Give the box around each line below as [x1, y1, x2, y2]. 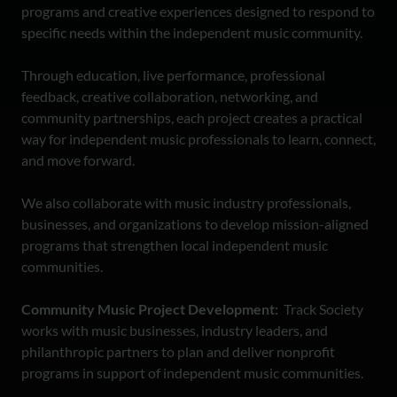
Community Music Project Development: [21, 300, 284, 317]
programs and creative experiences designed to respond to [21, 3, 375, 19]
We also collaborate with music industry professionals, [21, 194, 351, 211]
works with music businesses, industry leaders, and [21, 322, 328, 339]
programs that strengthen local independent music [21, 237, 328, 253]
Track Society [284, 300, 363, 317]
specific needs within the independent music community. [21, 24, 362, 41]
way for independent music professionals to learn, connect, [21, 130, 376, 147]
